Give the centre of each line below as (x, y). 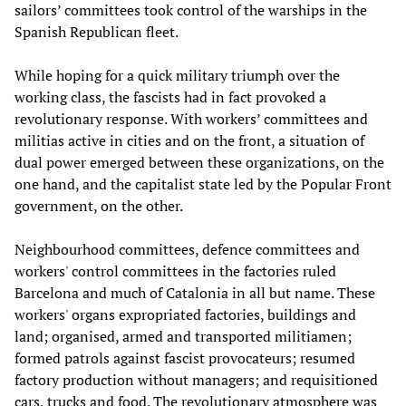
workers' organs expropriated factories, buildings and (185, 314)
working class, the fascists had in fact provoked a (170, 97)
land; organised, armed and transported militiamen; (183, 336)
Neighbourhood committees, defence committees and (187, 249)
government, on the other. (99, 205)
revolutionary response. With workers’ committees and (191, 118)
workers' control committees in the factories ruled (175, 271)
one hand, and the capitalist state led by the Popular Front (203, 184)
